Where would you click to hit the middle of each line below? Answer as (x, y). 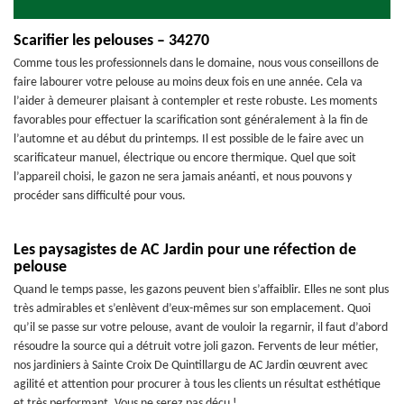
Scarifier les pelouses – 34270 (111, 41)
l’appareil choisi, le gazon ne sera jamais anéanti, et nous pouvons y (183, 177)
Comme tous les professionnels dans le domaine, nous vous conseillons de (196, 64)
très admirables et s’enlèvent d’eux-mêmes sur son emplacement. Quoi (192, 309)
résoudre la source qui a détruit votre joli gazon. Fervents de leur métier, (196, 347)
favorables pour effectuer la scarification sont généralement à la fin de (191, 120)
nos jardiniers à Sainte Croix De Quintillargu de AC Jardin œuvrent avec (191, 366)
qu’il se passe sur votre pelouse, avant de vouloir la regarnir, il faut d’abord (201, 328)
